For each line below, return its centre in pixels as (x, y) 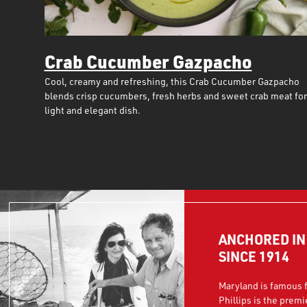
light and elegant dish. (92, 110)
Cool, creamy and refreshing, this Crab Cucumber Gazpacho (172, 81)
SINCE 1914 (254, 256)
